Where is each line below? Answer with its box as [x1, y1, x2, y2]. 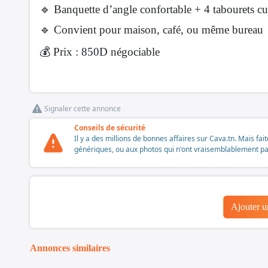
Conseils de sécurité [74, 123, 145, 133]
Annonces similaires [30, 243, 110, 254]
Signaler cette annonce [44, 103, 121, 114]
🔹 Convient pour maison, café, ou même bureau [39, 23, 266, 36]
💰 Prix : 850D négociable [39, 45, 160, 59]
